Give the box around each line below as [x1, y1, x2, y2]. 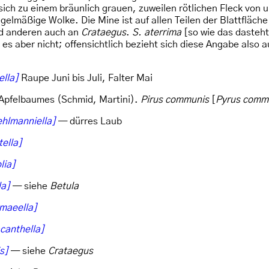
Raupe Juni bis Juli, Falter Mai [19, 73, 153, 83]
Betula [50, 181, 79, 191]
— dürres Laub [56, 116, 122, 126]
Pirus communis [141, 95, 209, 104]
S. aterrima [132, 28, 181, 37]
